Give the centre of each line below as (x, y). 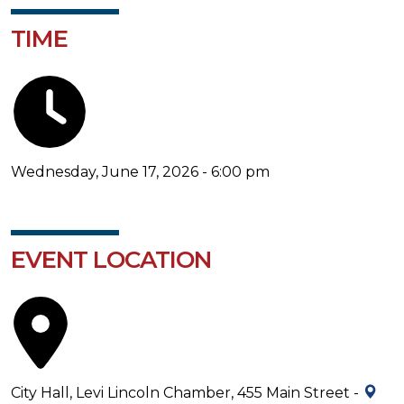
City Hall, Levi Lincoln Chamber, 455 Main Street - (187, 392)
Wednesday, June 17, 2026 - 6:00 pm (140, 171)
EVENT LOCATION (111, 259)
